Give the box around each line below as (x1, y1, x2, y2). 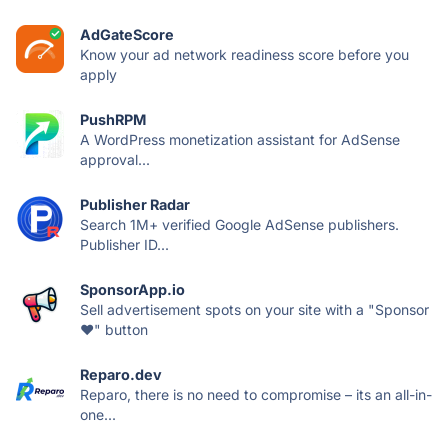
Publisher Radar (80, 195, 190, 213)
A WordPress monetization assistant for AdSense (80, 130, 400, 148)
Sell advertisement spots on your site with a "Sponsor (80, 300, 429, 318)
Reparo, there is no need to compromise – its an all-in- (80, 385, 432, 403)
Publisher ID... (80, 235, 169, 253)
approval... (80, 150, 150, 168)
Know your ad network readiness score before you (80, 45, 409, 63)
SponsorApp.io (80, 280, 185, 298)
